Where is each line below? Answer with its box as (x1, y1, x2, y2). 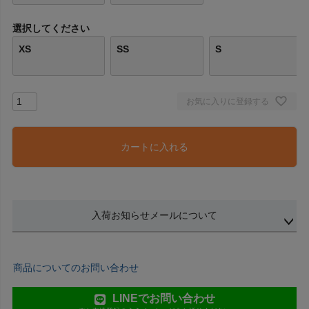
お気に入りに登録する (186, 96, 269, 106)
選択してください (12, 22, 90, 34)
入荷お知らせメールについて (92, 209, 217, 221)
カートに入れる (121, 141, 188, 152)
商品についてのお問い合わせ (13, 261, 139, 273)
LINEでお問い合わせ (112, 292, 215, 304)
